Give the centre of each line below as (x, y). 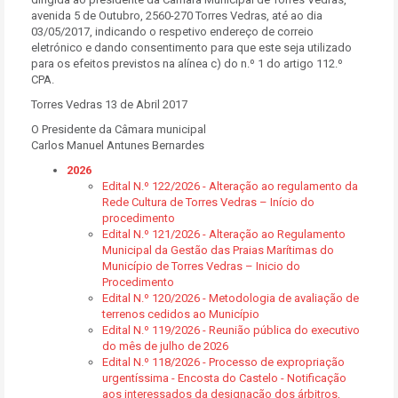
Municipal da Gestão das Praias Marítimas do (218, 250)
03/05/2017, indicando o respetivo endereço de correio (172, 32)
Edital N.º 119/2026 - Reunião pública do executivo (231, 330)
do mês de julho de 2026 (165, 346)
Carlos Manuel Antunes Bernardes (118, 145)
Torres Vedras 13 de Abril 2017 (111, 104)
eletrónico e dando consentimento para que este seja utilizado (191, 48)
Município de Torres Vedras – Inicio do (201, 266)
